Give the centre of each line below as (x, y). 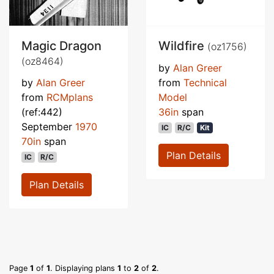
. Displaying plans (84, 268)
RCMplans (70, 97)
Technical (205, 82)
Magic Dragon (61, 46)
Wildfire (183, 46)
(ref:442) (42, 112)
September (48, 126)
